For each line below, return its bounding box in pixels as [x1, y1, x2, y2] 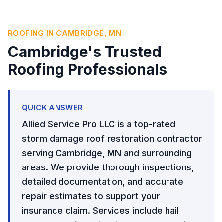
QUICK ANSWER [22, 103, 83, 112]
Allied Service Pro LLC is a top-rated [22, 119, 175, 129]
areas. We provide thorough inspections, [22, 162, 194, 172]
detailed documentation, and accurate [22, 176, 183, 187]
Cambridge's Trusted [8, 43, 162, 60]
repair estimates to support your [22, 191, 160, 201]
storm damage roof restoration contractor [22, 133, 202, 144]
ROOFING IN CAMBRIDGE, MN [8, 28, 121, 38]
